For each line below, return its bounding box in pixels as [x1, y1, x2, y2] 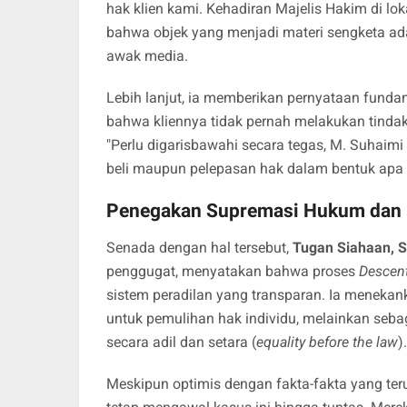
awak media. [106, 47, 188, 65]
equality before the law [256, 333, 398, 352]
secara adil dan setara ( [106, 333, 256, 352]
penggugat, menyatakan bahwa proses [106, 263, 359, 281]
